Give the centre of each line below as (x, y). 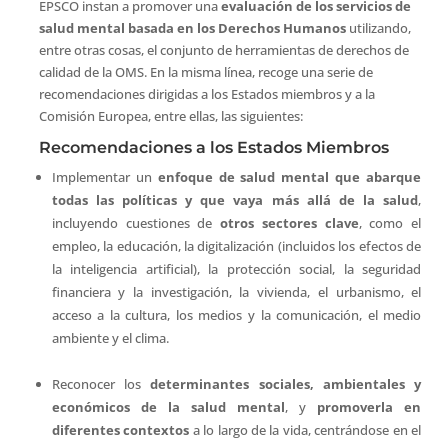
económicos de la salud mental (168, 406)
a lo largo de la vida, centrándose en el (307, 429)
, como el (390, 222)
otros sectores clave (289, 222)
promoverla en (369, 406)
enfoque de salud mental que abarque (289, 176)
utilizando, (378, 27)
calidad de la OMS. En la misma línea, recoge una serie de (205, 71)
